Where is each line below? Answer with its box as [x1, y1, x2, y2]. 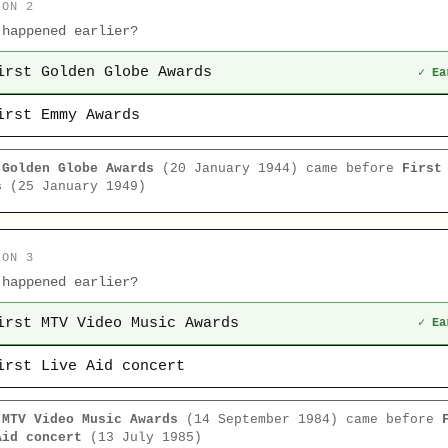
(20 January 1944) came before [154, 161, 403, 177]
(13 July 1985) [82, 429, 203, 445]
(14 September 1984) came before [178, 411, 443, 427]
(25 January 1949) [2, 179, 147, 195]
